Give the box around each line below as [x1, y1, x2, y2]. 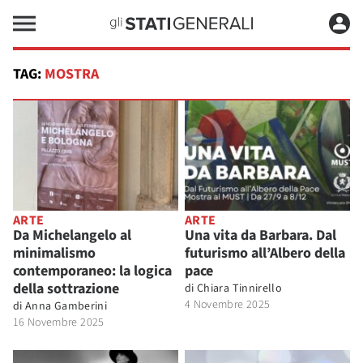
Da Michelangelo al [13, 224, 131, 246]
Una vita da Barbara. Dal [185, 224, 336, 246]
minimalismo [13, 242, 96, 263]
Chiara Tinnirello [197, 280, 283, 297]
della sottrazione [13, 278, 119, 299]
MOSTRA [41, 64, 99, 84]
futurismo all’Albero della [185, 242, 345, 263]
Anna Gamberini [25, 297, 107, 314]
